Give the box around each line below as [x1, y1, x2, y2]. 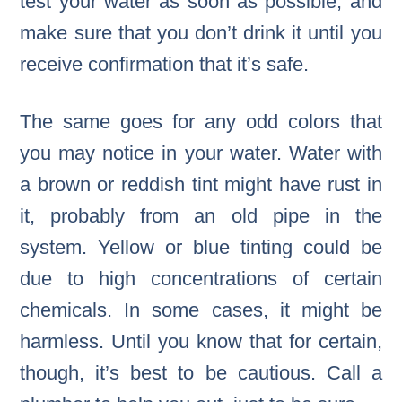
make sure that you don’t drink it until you [20, 22, 382, 45]
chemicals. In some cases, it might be [20, 299, 382, 322]
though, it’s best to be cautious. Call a [20, 362, 382, 385]
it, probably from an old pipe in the [20, 205, 382, 228]
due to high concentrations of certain [20, 267, 382, 291]
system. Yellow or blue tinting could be [20, 236, 382, 259]
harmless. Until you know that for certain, [20, 330, 382, 354]
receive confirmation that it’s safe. [20, 53, 310, 76]
